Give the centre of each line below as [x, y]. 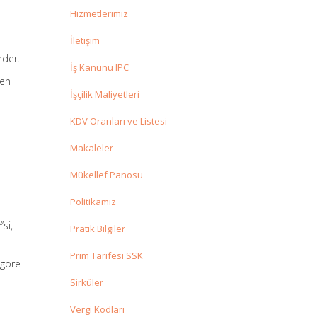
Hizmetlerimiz [99, 14]
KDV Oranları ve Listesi [118, 121]
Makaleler [91, 148]
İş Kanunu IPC [99, 68]
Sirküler [86, 283]
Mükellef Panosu [106, 175]
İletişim [85, 41]
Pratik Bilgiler [97, 229]
